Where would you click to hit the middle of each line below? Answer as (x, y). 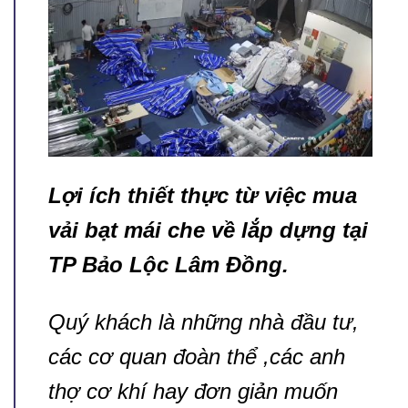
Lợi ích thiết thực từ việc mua (203, 196)
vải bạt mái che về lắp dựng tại (208, 230)
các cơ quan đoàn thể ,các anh (197, 357)
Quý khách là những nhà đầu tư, (204, 322)
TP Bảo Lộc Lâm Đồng (165, 265)
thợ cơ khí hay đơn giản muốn (193, 392)
